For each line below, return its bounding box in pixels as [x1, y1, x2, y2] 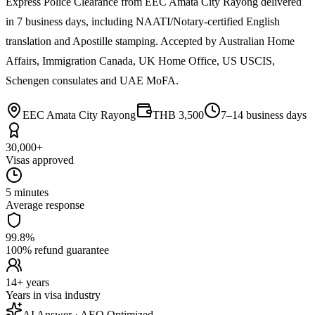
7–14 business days [221, 108, 307, 121]
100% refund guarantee [6, 243, 109, 256]
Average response [6, 198, 84, 211]
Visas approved [6, 153, 74, 166]
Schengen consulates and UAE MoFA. [6, 74, 179, 86]
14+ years [6, 276, 49, 288]
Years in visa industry [6, 288, 101, 301]
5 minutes [6, 186, 49, 198]
